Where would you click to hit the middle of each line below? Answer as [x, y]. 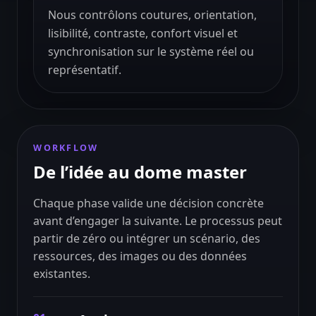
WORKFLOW [66, 148]
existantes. [62, 274]
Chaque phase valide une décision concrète [149, 203]
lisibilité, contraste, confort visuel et [142, 33]
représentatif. [84, 69]
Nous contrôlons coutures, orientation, [152, 14]
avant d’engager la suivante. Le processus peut [158, 221]
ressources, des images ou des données [140, 256]
